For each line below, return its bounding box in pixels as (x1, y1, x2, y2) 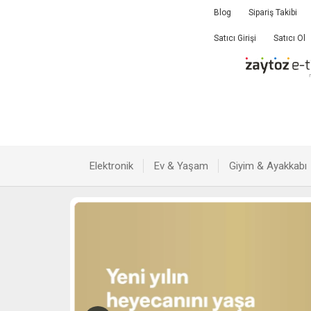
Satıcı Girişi (214, 33, 257, 43)
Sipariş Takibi (249, 8, 298, 17)
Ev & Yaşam (154, 160, 209, 172)
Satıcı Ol (274, 33, 306, 43)
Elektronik (90, 160, 134, 172)
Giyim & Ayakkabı (229, 160, 308, 172)
